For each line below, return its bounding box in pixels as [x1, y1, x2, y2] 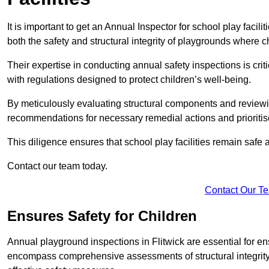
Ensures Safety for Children [7, 208, 197, 225]
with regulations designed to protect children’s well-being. [7, 74, 251, 85]
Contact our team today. [7, 161, 107, 172]
